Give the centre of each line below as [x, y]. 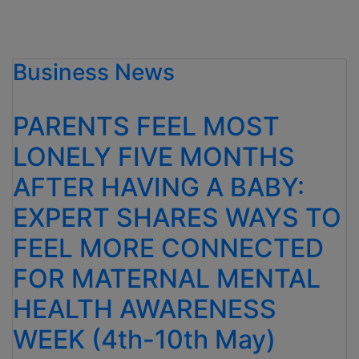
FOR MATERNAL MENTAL [167, 279]
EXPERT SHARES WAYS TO [177, 218]
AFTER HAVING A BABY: [159, 188]
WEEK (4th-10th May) [144, 340]
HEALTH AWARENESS [145, 309]
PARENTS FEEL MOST [146, 127]
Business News [94, 73]
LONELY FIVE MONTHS [154, 157]
